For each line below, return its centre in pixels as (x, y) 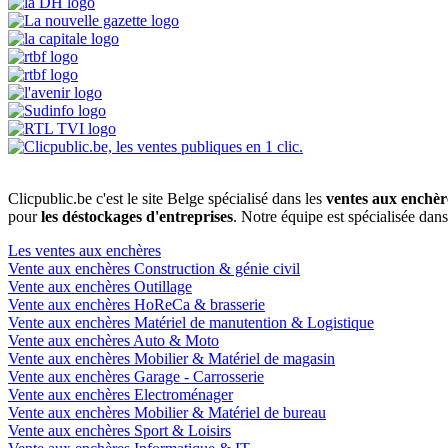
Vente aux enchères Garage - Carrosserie (136, 376)
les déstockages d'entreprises (137, 216)
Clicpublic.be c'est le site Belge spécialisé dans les (167, 198)
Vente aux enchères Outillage (100, 286)
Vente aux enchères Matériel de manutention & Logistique (191, 322)
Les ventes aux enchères (84, 250)
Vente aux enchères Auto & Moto (113, 340)
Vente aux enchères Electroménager (120, 394)
